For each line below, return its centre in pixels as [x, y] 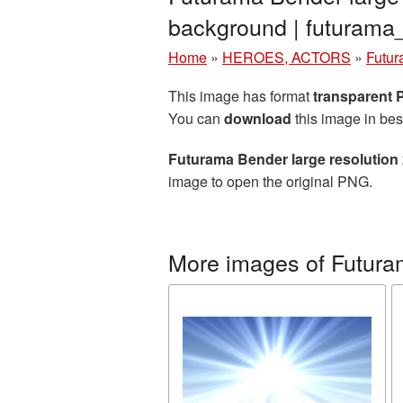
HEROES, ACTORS [287, 57]
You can [196, 118]
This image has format [241, 96]
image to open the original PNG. [270, 181]
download [258, 118]
